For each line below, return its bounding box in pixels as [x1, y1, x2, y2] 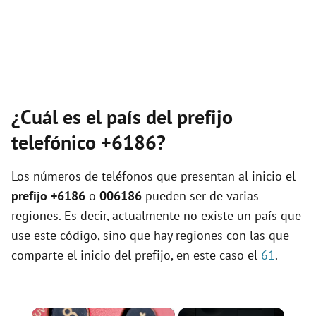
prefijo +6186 [11, 188, 85, 204]
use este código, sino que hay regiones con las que [11, 227, 289, 243]
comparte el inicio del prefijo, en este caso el [11, 247, 261, 263]
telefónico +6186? [11, 129, 166, 155]
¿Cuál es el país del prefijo [11, 104, 233, 130]
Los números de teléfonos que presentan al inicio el [11, 168, 296, 184]
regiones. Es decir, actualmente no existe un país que [11, 207, 301, 224]
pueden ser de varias [142, 188, 259, 204]
